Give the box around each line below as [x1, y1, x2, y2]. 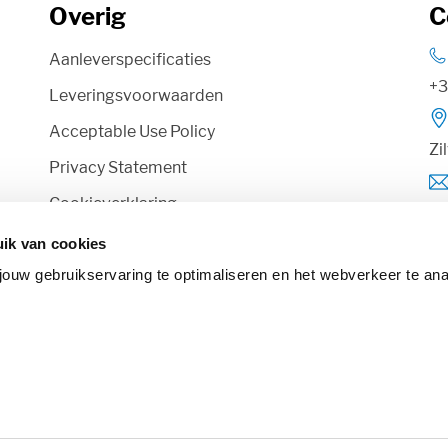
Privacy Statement [49, 158, 187, 177]
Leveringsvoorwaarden [49, 86, 223, 105]
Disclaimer [49, 230, 129, 249]
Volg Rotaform [49, 283, 216, 312]
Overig [49, 2, 126, 31]
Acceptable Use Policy [49, 122, 215, 141]
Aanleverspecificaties [49, 50, 211, 69]
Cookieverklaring [49, 194, 177, 213]
